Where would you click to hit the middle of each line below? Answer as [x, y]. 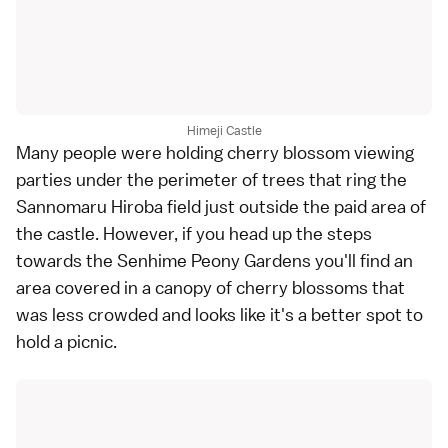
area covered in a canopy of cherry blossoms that [210, 288]
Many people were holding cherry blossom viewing [215, 153]
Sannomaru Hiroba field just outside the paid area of [221, 207]
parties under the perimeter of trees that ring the [211, 180]
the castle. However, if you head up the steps [194, 234]
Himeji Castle [224, 131]
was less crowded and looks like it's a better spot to [219, 315]
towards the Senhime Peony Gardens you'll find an [214, 261]
